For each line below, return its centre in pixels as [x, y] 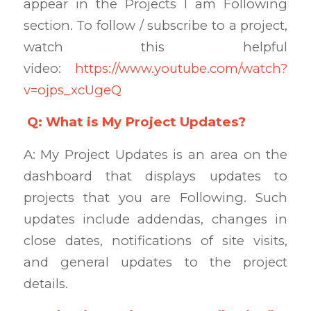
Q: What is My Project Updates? [136, 122]
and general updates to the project [155, 262]
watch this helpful [155, 47]
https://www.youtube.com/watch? [182, 68]
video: [49, 68]
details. [45, 283]
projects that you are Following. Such [155, 197]
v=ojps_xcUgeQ [72, 90]
